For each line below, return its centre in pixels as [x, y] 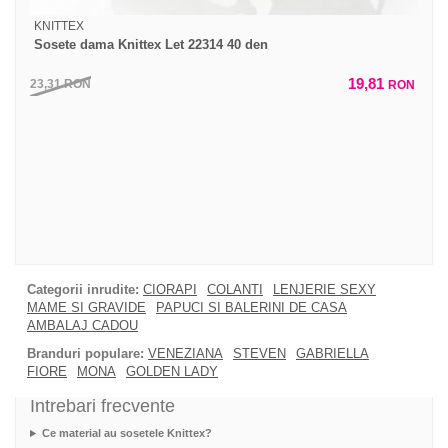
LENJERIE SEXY [324, 290]
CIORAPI [170, 290]
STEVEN [259, 354]
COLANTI [235, 290]
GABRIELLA [332, 354]
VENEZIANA [185, 354]
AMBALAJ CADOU [82, 326]
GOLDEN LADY [172, 372]
